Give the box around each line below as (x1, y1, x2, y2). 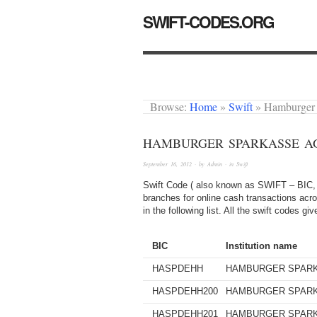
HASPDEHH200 (151, 286, 218, 297)
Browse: (150, 99, 188, 114)
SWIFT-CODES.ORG (143, 11, 274, 33)
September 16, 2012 (143, 160, 192, 168)
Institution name (225, 241, 297, 252)
